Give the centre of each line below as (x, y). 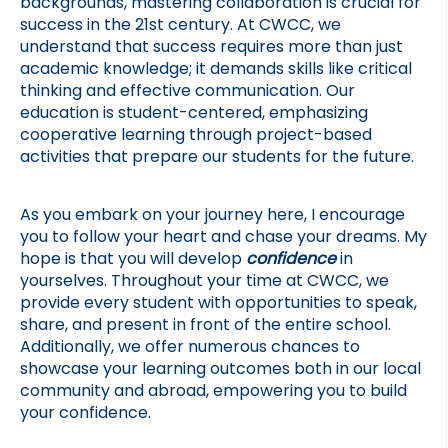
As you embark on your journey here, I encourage (212, 214)
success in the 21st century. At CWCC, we (180, 25)
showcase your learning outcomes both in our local (220, 368)
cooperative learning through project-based (196, 135)
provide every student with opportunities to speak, (218, 302)
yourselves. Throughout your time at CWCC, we (204, 280)
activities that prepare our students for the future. (217, 157)
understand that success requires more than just (211, 47)
